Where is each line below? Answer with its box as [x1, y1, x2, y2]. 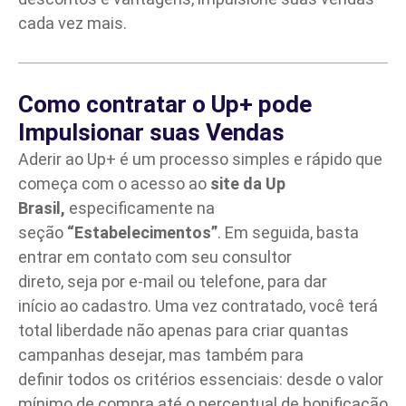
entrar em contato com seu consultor [18, 247, 292, 267]
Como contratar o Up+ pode [18, 91, 312, 119]
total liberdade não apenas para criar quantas [18, 321, 349, 341]
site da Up [210, 174, 285, 194]
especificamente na [69, 198, 215, 218]
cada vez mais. [18, 14, 127, 34]
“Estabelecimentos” [67, 223, 217, 243]
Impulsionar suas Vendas [18, 119, 285, 147]
